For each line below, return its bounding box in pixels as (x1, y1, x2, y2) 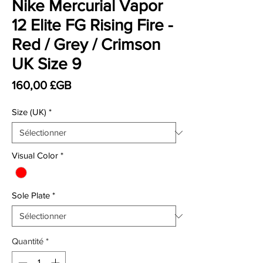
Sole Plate (12, 190, 50, 201)
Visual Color (12, 150, 58, 160)
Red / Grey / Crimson (12, 35, 160, 53)
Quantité (12, 236, 43, 247)
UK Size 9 (12, 55, 82, 73)
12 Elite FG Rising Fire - (12, 16, 173, 34)
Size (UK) (12, 107, 46, 117)
